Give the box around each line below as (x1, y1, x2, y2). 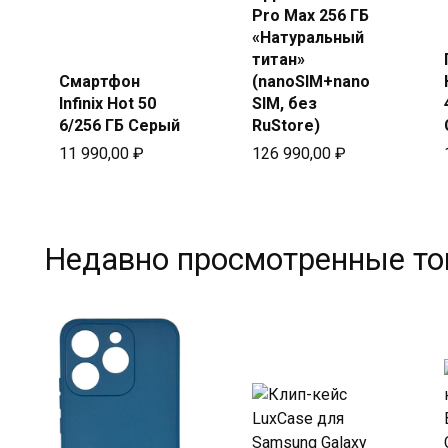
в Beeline (90, 32, 150, 50)
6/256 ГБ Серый (59, 115, 180, 135)
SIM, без (251, 93, 317, 113)
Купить (109, 12, 157, 30)
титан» (251, 49, 305, 69)
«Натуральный (251, 27, 364, 47)
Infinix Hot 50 (59, 93, 156, 113)
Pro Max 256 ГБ (251, 5, 369, 25)
